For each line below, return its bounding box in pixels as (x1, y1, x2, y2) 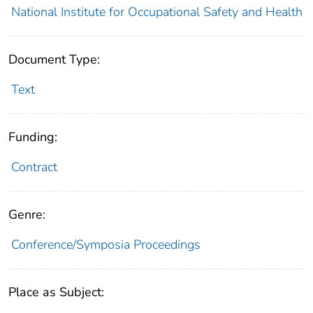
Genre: (8, 206, 45, 224)
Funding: (8, 129, 57, 146)
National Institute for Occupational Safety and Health (10, 3, 303, 21)
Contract (10, 159, 57, 176)
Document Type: (8, 51, 100, 68)
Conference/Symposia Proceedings (10, 236, 201, 254)
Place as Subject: (8, 284, 104, 301)
